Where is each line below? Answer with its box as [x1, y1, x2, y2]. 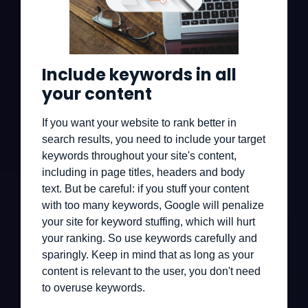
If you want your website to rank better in [42, 117, 236, 129]
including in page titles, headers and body [42, 166, 245, 178]
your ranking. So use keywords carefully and [42, 232, 257, 244]
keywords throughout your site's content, [42, 150, 236, 162]
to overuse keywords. [42, 282, 145, 294]
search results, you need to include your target [42, 133, 265, 145]
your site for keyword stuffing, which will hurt [42, 216, 255, 228]
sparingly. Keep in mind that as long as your [42, 249, 254, 261]
